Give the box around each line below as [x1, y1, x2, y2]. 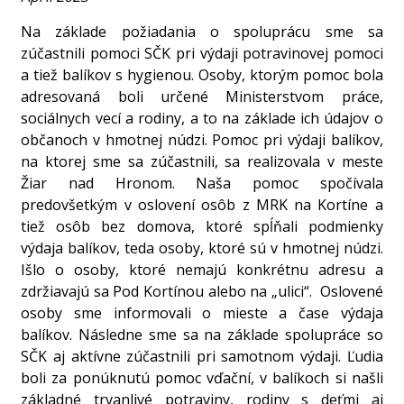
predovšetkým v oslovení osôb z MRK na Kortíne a [21, 194, 383, 215]
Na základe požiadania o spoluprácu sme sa [21, 21, 383, 41]
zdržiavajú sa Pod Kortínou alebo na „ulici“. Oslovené [21, 280, 383, 301]
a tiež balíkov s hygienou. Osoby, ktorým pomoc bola [21, 64, 383, 85]
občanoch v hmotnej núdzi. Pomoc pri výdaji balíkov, [21, 129, 383, 150]
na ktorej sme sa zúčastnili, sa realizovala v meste [21, 151, 383, 171]
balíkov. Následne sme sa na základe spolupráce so [21, 324, 383, 344]
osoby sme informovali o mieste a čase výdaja [21, 302, 383, 323]
